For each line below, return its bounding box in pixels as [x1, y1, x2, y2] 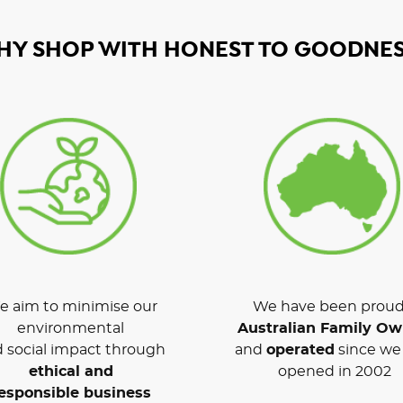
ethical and [28, 363, 113, 379]
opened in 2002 [277, 363, 391, 379]
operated [266, 342, 335, 357]
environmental [17, 320, 124, 336]
